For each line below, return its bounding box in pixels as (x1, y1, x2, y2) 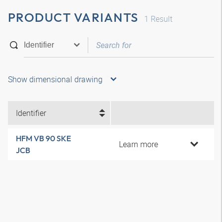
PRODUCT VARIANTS (8, 9, 138, 25)
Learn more (119, 139, 158, 150)
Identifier (16, 108, 46, 118)
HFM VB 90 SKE (16, 133, 71, 143)
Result (149, 13, 172, 24)
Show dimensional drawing (8, 74, 103, 85)
